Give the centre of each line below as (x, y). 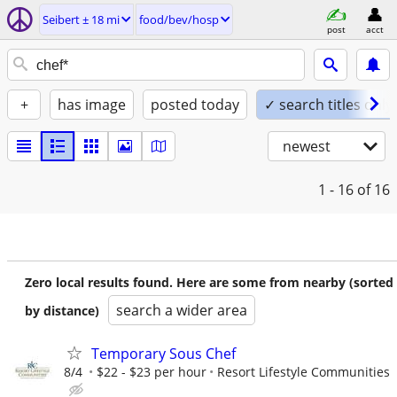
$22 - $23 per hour (152, 372)
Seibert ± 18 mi (81, 19)
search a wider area (182, 310)
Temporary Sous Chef (163, 354)
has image (92, 105)
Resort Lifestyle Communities (304, 372)
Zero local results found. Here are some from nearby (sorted (209, 282)
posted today (195, 105)
